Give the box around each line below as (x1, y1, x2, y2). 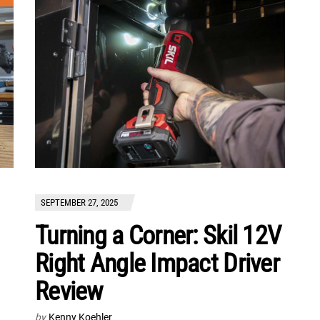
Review (35, 276, 103, 307)
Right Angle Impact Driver (35, 249, 279, 279)
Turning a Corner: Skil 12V (35, 221, 281, 251)
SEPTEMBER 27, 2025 (41, 197, 118, 209)
